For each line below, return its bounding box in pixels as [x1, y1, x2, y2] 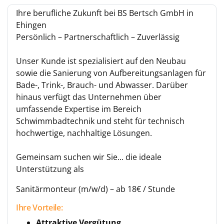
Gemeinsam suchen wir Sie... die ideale [16, 151, 161, 162]
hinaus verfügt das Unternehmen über [16, 91, 161, 102]
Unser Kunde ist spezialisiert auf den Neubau [16, 55, 186, 66]
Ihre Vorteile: [16, 202, 63, 213]
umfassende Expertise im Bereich [16, 103, 141, 114]
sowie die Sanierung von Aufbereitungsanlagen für [16, 67, 206, 78]
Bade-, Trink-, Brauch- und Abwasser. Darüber [16, 79, 188, 90]
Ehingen [16, 19, 46, 30]
